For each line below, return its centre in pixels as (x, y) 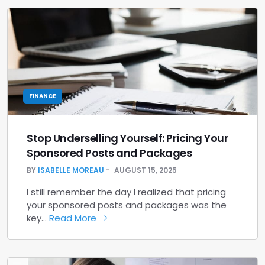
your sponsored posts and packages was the (127, 205)
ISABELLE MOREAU (71, 170)
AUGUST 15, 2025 (146, 170)
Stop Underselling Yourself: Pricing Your (127, 138)
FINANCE (43, 96)
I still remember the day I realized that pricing (126, 192)
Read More (74, 218)
